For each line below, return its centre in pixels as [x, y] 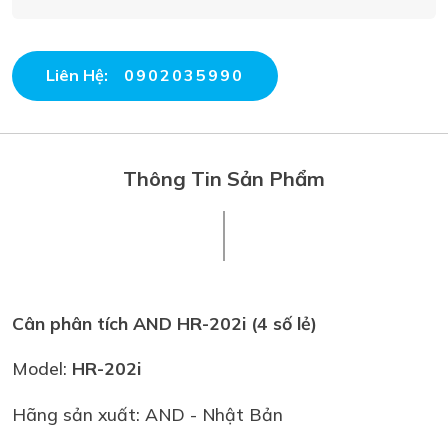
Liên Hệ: [79, 75]
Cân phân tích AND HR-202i [129, 322]
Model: [42, 368]
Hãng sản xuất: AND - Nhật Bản [147, 413]
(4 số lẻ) [281, 322]
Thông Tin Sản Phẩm [224, 178]
